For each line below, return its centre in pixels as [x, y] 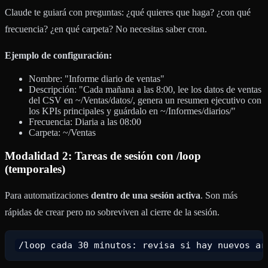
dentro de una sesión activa [146, 195]
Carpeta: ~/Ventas [62, 133]
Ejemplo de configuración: [58, 56]
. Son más [219, 195]
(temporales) [35, 169]
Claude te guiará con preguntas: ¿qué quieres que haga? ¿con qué [128, 13]
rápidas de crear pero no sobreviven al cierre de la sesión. [112, 212]
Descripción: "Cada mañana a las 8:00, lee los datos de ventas [145, 90]
